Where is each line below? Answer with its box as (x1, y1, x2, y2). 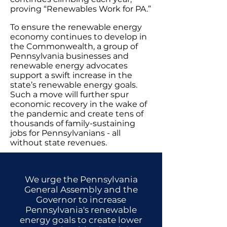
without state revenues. (10, 138, 107, 147)
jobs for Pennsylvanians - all (10, 128, 121, 138)
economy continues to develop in (10, 32, 147, 42)
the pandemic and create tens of (10, 109, 143, 119)
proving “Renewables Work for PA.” (10, 4, 151, 14)
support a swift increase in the (10, 70, 132, 80)
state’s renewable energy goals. (10, 80, 137, 90)
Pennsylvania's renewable (25, 205, 137, 215)
